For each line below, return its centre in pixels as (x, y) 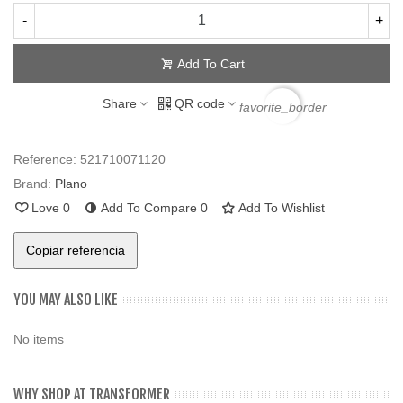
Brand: (32, 184)
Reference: (45, 160)
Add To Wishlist (282, 208)
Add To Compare (149, 208)
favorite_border (282, 107)
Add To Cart (210, 64)
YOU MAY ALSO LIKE (66, 300)
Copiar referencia (76, 251)
